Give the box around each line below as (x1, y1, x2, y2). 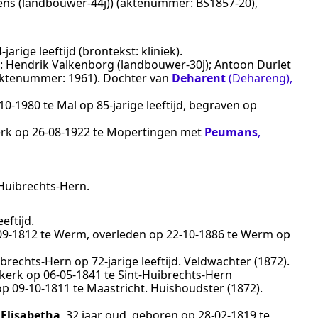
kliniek (141, 43, 176, 59)
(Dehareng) (229, 70, 290, 86)
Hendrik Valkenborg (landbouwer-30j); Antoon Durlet (6, 56, 291, 72)
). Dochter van (94, 70, 172, 86)
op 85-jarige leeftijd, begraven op (77, 97, 257, 113)
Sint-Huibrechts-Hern (118, 266, 232, 283)
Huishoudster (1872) (150, 280, 260, 296)
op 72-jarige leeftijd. (72, 253, 184, 269)
